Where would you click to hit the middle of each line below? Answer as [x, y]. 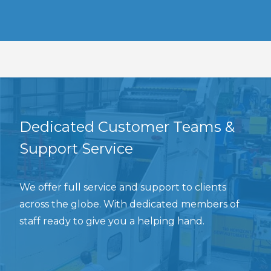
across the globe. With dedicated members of [129, 204]
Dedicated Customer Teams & [127, 127]
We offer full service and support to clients [123, 187]
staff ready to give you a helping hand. [112, 221]
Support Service [76, 149]
